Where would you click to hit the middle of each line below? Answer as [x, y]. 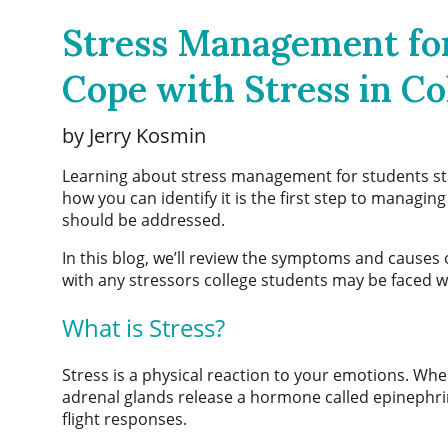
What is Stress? [143, 327]
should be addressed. [145, 219]
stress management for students [305, 175]
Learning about [121, 175]
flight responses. [126, 418]
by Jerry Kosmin [134, 135]
